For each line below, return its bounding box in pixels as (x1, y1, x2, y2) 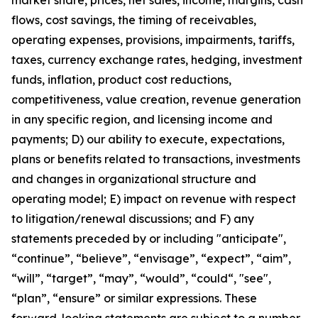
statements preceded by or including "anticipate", (11, 231, 286, 246)
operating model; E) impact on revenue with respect (11, 192, 296, 206)
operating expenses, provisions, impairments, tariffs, (11, 33, 295, 47)
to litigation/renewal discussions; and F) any (11, 212, 254, 226)
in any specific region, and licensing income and (11, 112, 273, 126)
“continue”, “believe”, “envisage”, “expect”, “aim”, (11, 251, 291, 265)
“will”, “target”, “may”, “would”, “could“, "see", (11, 271, 271, 285)
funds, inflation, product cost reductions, (11, 72, 231, 87)
